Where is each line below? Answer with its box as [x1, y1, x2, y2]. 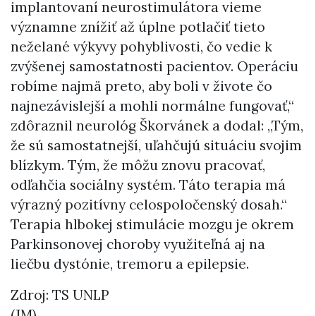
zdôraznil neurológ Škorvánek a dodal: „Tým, [11, 117, 303, 135]
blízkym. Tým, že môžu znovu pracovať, [11, 157, 265, 174]
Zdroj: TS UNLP [11, 286, 109, 304]
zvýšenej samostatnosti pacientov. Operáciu [11, 58, 298, 75]
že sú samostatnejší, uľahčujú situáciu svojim [11, 137, 302, 154]
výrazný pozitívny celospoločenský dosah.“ [11, 196, 287, 214]
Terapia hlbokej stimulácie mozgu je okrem [11, 216, 294, 233]
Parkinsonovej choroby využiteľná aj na [11, 236, 265, 253]
